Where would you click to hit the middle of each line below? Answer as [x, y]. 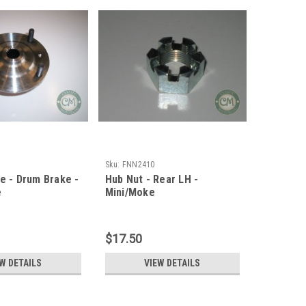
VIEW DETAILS [172, 263]
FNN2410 [138, 164]
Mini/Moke [130, 192]
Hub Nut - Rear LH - [152, 179]
